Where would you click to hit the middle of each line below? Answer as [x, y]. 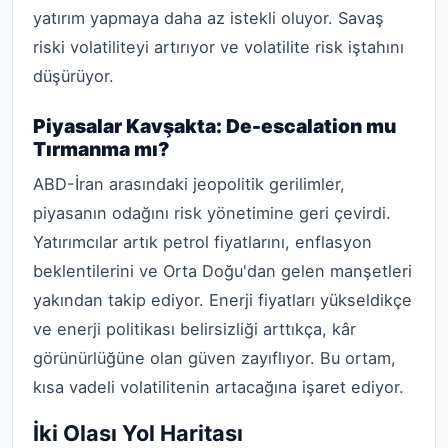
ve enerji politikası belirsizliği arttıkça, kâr [194, 329]
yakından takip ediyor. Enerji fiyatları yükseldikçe [222, 300]
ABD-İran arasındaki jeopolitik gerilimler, [189, 184]
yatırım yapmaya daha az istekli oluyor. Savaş [208, 17]
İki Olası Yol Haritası [138, 432]
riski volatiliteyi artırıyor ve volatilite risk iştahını [218, 46]
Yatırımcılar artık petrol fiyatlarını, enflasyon [202, 242]
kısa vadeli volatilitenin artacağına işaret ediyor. [218, 387]
